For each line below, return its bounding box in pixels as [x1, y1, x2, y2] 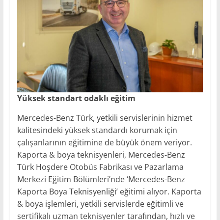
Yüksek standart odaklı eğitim [17, 93, 136, 104]
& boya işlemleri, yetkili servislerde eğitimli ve [17, 198, 184, 210]
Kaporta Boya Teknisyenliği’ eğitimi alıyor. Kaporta [17, 186, 201, 197]
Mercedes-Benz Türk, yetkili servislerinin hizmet [17, 112, 192, 124]
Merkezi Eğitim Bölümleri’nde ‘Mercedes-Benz [17, 174, 185, 185]
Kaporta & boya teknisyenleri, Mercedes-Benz [17, 149, 185, 161]
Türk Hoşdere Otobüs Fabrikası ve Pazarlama [17, 162, 184, 173]
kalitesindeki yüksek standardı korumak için [17, 125, 177, 136]
